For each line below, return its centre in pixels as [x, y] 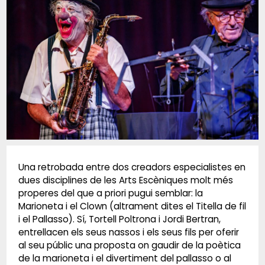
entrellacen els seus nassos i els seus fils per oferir [128, 232]
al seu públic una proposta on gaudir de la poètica [129, 245]
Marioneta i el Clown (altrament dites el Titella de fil [132, 206]
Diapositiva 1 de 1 [43, 146]
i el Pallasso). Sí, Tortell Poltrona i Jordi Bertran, [119, 219]
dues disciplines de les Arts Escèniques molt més [125, 180]
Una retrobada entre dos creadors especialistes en [132, 167]
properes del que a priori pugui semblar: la [110, 193]
